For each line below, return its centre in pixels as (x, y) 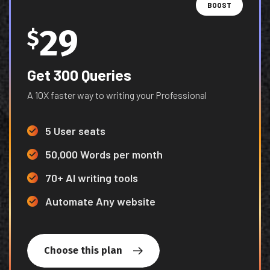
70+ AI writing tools (92, 177)
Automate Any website (100, 201)
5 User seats (75, 130)
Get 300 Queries (79, 74)
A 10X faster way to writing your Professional (117, 95)
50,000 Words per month (104, 154)
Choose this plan (83, 250)
